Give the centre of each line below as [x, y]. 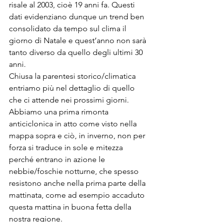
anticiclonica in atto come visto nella [74, 123]
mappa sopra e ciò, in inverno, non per [78, 135]
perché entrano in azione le [58, 159]
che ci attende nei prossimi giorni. [70, 100]
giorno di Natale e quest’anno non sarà [79, 40]
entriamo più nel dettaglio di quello [73, 88]
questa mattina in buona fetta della [71, 207]
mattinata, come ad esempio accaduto [78, 195]
